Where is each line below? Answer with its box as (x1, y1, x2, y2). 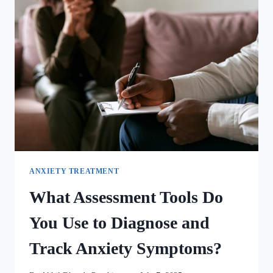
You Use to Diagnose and (29, 213, 210, 232)
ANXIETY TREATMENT (29, 166, 119, 175)
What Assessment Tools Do (29, 187, 223, 207)
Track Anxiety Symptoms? (29, 238, 222, 258)
